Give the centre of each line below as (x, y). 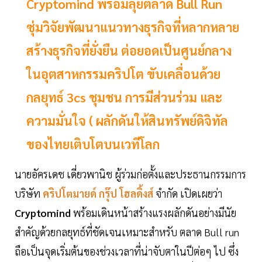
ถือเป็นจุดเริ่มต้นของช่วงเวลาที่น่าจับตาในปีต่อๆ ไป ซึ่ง (127, 251)
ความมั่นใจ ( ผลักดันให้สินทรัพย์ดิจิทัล (127, 121)
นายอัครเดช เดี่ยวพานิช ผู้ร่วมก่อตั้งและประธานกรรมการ (130, 174)
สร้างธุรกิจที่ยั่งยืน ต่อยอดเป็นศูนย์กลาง (129, 51)
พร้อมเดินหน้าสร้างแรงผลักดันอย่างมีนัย (154, 213)
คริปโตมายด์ (70, 194)
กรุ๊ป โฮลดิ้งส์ (126, 194)
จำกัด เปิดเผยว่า (189, 194)
